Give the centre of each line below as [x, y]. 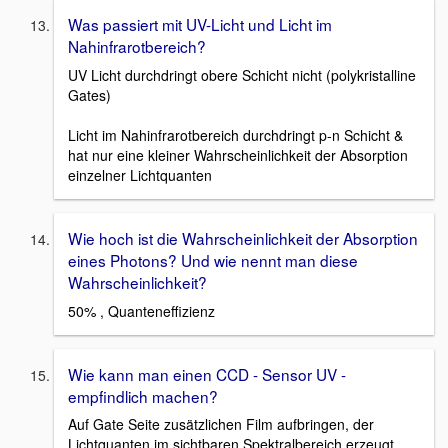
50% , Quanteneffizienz [141, 310]
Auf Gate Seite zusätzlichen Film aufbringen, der [221, 424]
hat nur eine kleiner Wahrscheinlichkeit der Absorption [238, 154]
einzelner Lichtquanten [140, 174]
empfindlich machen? [143, 395]
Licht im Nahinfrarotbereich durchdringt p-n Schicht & [235, 134]
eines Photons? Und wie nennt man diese [213, 259]
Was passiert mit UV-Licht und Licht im [200, 24]
